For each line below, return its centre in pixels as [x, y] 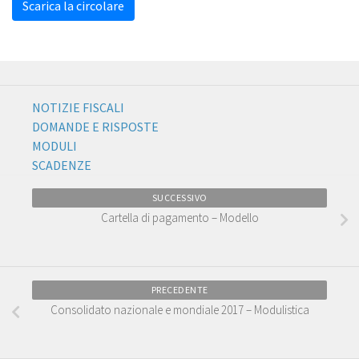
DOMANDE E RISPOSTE [95, 127]
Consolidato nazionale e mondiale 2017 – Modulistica [179, 309]
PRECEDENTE [179, 289]
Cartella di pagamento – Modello [179, 218]
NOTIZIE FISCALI [78, 107]
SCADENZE [62, 165]
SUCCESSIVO [179, 198]
